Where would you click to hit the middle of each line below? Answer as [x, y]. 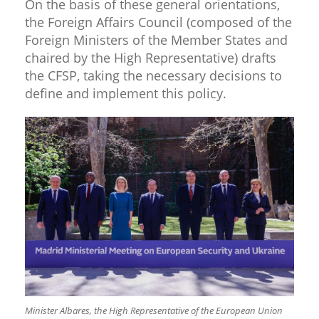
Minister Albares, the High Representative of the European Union [154, 310]
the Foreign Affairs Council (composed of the [158, 22]
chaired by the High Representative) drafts [151, 57]
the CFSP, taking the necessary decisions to [153, 75]
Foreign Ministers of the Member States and [156, 40]
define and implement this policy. [126, 93]
